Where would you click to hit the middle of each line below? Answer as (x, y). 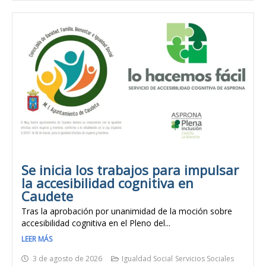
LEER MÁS (37, 239)
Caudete (47, 196)
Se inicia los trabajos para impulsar (130, 170)
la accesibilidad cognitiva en (107, 183)
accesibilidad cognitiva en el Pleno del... (96, 223)
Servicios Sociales (205, 259)
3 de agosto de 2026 (67, 259)
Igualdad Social (147, 259)
